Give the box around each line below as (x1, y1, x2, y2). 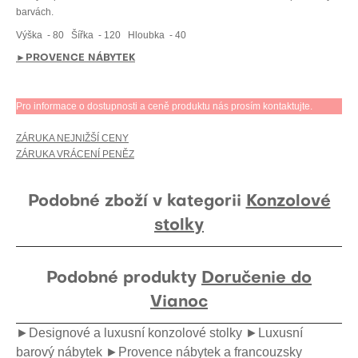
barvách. (16, 6, 56, 18)
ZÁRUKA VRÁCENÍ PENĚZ (16, 149, 134, 160)
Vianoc (150, 295, 208, 311)
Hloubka (128, 30, 165, 41)
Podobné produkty (46, 271, 201, 287)
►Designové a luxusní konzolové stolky (16, 326, 242, 340)
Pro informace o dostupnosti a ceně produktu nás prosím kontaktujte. (16, 101, 312, 112)
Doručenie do (201, 271, 312, 287)
